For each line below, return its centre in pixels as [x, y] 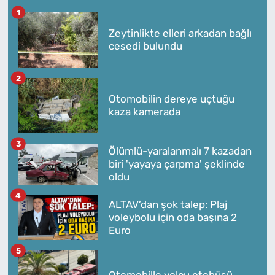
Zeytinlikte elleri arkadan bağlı [180, 33]
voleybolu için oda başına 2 [172, 218]
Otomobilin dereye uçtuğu [171, 99]
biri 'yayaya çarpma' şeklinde [176, 164]
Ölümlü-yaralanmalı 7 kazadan [180, 151]
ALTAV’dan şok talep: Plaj [168, 205]
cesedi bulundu [145, 46]
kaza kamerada [144, 112]
